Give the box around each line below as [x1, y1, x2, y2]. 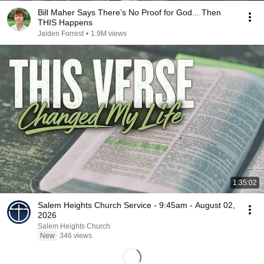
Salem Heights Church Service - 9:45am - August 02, [38, 200, 235, 210]
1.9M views [91, 29, 127, 38]
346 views [60, 232, 92, 240]
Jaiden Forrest [38, 29, 84, 38]
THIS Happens [38, 18, 93, 27]
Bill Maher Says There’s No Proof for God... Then [38, 8, 221, 17]
